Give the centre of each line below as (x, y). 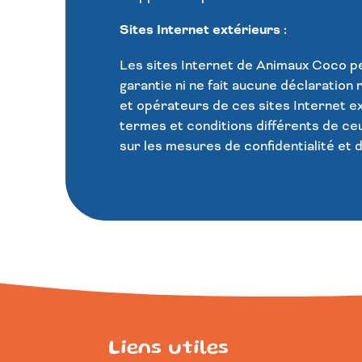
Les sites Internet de (187, 65)
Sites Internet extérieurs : (203, 30)
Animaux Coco (301, 65)
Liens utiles (169, 349)
